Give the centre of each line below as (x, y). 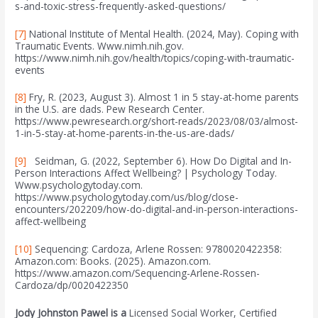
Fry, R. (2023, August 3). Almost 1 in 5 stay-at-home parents (163, 97)
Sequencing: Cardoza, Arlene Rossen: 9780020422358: (157, 249)
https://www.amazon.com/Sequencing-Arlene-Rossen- (138, 273)
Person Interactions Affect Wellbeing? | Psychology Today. (146, 173)
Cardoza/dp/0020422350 (72, 285)
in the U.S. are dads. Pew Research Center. (110, 109)
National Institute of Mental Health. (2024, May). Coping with (163, 33)
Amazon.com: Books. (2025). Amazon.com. (113, 261)
